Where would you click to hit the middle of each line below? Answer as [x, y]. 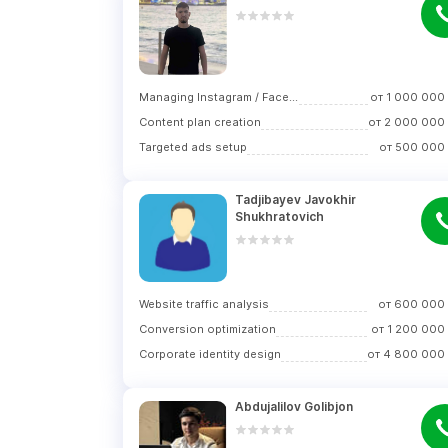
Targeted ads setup [193, 147]
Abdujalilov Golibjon [294, 406]
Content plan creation [200, 122]
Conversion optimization [207, 329]
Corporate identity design [210, 354]
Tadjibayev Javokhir [295, 199]
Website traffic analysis [204, 304]
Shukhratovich [279, 216]
